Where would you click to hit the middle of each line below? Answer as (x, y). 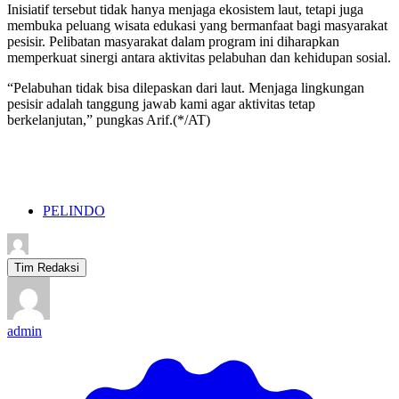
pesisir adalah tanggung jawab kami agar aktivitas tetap (161, 104)
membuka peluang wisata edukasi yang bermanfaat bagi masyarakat (197, 26)
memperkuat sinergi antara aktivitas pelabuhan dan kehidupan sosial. (199, 58)
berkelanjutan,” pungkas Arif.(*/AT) (109, 120)
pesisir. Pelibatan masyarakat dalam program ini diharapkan (173, 42)
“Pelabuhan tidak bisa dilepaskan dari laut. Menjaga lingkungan (186, 88)
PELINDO (74, 211)
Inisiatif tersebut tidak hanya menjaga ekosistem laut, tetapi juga (185, 10)
